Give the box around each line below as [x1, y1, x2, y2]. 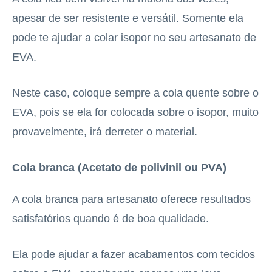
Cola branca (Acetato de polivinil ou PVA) [12, 161, 226, 174]
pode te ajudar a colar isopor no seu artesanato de [12, 31, 256, 44]
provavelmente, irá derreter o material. [12, 125, 197, 138]
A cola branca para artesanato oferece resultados [12, 192, 251, 205]
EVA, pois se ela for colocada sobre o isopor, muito [12, 106, 259, 118]
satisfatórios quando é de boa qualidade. [12, 212, 209, 225]
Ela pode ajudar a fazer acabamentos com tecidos [12, 248, 255, 260]
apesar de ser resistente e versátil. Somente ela [12, 12, 243, 24]
